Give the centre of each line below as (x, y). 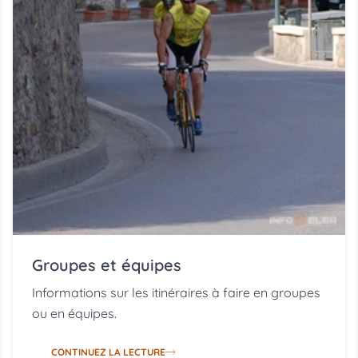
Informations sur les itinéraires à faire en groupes (176, 293)
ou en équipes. (74, 314)
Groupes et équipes (107, 265)
